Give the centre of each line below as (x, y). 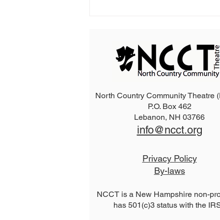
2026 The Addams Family (156, 108)
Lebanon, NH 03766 (169, 117)
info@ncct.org (169, 130)
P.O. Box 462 (169, 107)
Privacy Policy (169, 159)
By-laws (169, 171)
